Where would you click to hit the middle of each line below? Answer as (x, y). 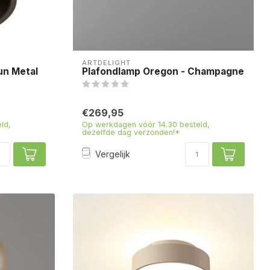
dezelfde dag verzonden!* (131, 132)
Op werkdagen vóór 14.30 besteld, (146, 124)
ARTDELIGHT (106, 62)
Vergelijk (113, 154)
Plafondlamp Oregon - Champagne (163, 71)
